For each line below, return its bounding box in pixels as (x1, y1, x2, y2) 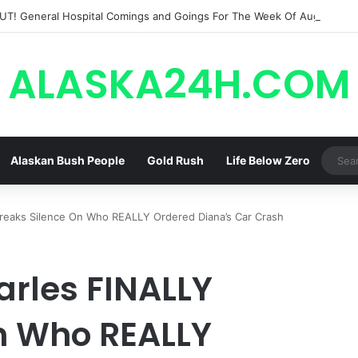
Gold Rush (146, 153, 204, 167)
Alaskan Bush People (10, 153, 125, 167)
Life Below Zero (225, 153, 310, 167)
